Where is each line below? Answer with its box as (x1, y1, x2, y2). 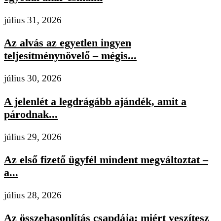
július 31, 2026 (4, 14, 62, 25)
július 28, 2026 (4, 190, 62, 201)
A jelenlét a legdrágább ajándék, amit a (4, 95, 186, 108)
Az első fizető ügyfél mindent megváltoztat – (4, 153, 208, 166)
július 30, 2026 (4, 73, 62, 84)
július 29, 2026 (4, 131, 62, 142)
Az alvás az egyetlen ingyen (4, 37, 131, 49)
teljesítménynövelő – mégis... (4, 49, 137, 62)
